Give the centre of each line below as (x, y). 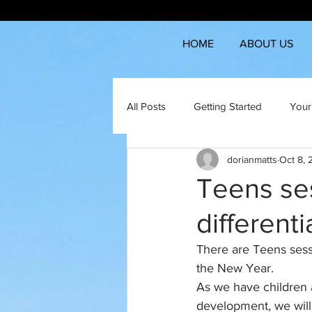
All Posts (146, 106)
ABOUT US (266, 44)
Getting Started (228, 106)
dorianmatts (252, 159)
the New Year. (235, 268)
